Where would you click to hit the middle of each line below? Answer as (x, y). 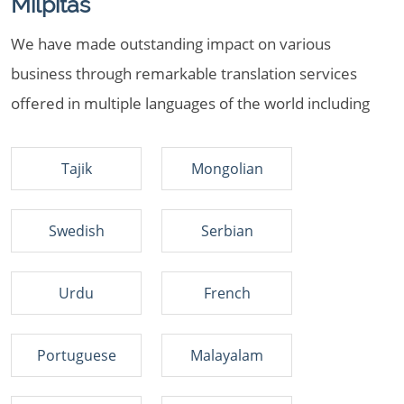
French (227, 293)
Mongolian (227, 169)
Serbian (227, 231)
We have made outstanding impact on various (171, 44)
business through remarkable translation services (184, 73)
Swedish (76, 231)
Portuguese (76, 355)
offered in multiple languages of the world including (190, 103)
